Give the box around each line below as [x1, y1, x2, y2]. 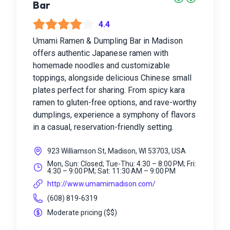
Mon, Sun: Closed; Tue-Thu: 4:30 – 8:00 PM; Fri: [47, 160, 196, 168]
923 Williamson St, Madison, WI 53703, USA [47, 147, 186, 155]
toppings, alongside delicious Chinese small [33, 73, 191, 83]
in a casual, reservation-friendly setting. [33, 122, 174, 132]
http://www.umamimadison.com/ [47, 180, 156, 188]
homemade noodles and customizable [33, 61, 170, 70]
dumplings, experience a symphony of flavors [33, 110, 196, 120]
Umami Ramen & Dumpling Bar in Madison [33, 36, 183, 46]
